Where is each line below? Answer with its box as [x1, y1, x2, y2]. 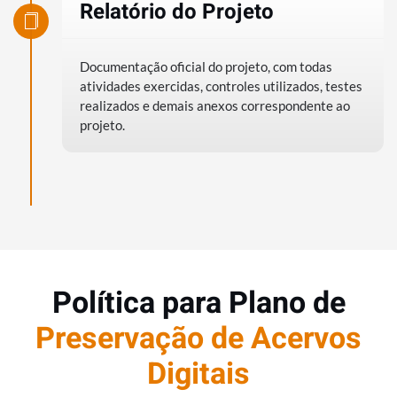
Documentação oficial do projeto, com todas [80, 58, 332, 75]
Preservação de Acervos [35, 316, 362, 362]
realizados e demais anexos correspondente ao [80, 97, 350, 114]
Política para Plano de [51, 281, 346, 326]
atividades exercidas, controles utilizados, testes [80, 78, 362, 95]
